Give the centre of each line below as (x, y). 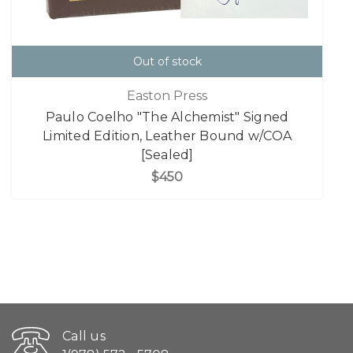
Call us (84, 336)
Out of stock (167, 61)
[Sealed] (167, 155)
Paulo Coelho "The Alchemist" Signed (167, 117)
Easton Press (167, 96)
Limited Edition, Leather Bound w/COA (167, 136)
